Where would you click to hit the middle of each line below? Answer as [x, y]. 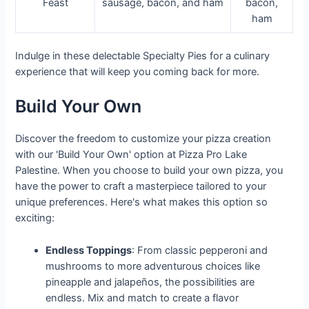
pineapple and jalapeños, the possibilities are [150, 282]
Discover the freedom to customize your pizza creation [143, 139]
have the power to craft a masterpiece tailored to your [141, 187]
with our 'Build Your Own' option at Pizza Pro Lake [131, 155]
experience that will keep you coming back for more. [138, 71]
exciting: [35, 218]
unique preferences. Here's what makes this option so [142, 202]
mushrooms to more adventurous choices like [153, 266]
